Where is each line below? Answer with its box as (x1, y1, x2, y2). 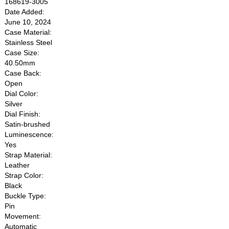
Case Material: (5, 28, 52, 36)
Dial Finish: (5, 109, 41, 118)
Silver (5, 99, 23, 108)
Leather (5, 161, 30, 169)
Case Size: (5, 48, 40, 57)
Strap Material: (5, 150, 53, 159)
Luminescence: (5, 130, 54, 139)
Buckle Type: (5, 191, 47, 200)
